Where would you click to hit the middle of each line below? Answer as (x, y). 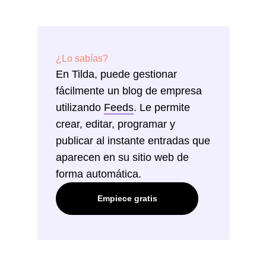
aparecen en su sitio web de (122, 157)
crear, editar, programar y (115, 124)
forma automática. (99, 174)
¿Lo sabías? (82, 58)
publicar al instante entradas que (133, 140)
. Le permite (162, 107)
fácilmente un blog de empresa (129, 91)
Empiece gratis (127, 198)
